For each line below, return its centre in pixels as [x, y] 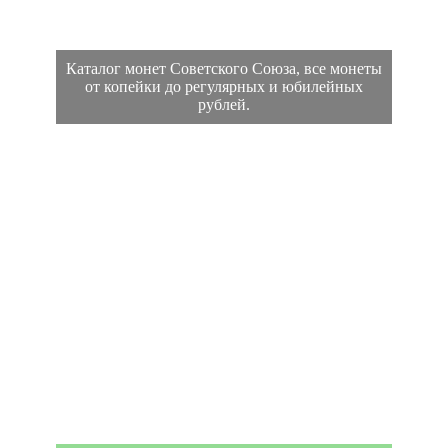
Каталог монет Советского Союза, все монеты [224, 69]
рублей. [224, 105]
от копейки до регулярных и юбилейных [224, 87]
